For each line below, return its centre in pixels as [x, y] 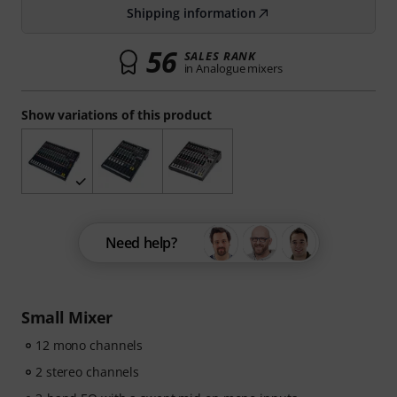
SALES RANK [220, 56]
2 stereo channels [88, 372]
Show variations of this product [117, 115]
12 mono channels [90, 346]
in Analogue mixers [233, 68]
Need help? [141, 243]
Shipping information [191, 13]
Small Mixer [67, 318]
